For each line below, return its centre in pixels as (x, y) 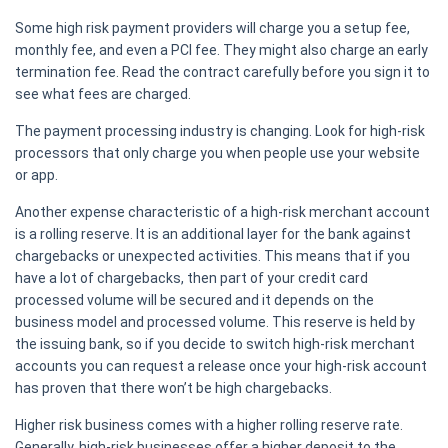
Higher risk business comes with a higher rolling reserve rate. (209, 425)
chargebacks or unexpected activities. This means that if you (212, 256)
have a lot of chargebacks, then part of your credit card (191, 278)
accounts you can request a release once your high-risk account (221, 366)
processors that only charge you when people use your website (217, 153)
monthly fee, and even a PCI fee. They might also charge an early (221, 50)
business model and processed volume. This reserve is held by (215, 322)
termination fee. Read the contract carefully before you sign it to (222, 72)
